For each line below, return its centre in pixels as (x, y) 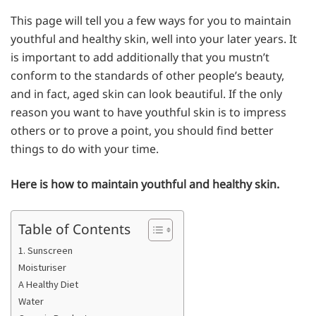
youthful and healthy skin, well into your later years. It (154, 38)
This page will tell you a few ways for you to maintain (151, 20)
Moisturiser (42, 267)
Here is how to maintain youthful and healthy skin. (145, 184)
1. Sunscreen (45, 250)
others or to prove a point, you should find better (142, 130)
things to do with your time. (85, 148)
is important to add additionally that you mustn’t (140, 57)
